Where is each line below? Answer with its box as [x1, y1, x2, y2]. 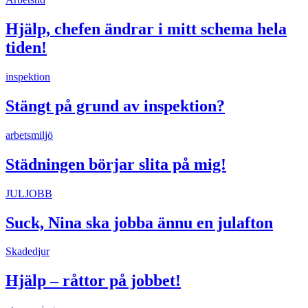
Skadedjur [5, 245, 49, 258]
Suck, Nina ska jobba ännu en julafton [5, 213, 273, 232]
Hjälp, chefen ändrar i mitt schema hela [5, 20, 287, 38]
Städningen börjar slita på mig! [5, 155, 226, 173]
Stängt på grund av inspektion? [5, 96, 225, 115]
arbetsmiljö [5, 129, 53, 141]
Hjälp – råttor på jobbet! [5, 272, 181, 290]
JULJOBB [5, 187, 52, 199]
